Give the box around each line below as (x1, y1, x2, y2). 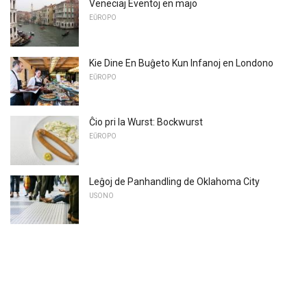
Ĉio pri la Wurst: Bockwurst (89, 116, 203, 128)
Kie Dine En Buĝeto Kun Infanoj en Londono (89, 57, 273, 69)
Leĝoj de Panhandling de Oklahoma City (89, 175, 260, 187)
